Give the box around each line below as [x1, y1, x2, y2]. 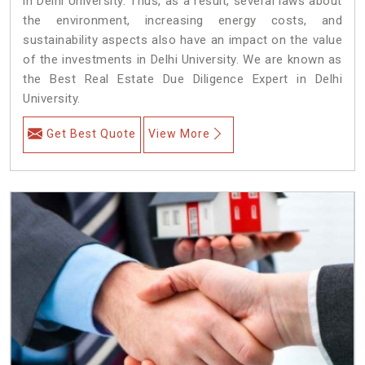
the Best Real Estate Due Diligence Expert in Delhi [23, 71, 342, 86]
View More [148, 126, 210, 140]
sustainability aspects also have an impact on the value [23, 32, 342, 47]
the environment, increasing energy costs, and [23, 12, 342, 28]
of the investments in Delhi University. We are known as [23, 51, 342, 67]
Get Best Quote [46, 126, 136, 140]
